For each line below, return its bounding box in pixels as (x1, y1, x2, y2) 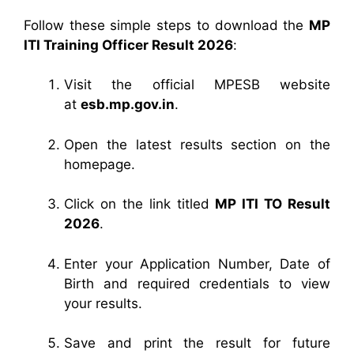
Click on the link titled (64, 196, 216, 212)
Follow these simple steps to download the (24, 17, 309, 33)
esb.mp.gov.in (81, 96, 175, 112)
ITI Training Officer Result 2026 (24, 36, 233, 53)
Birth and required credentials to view (64, 275, 330, 292)
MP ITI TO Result (215, 196, 330, 212)
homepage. (64, 156, 135, 172)
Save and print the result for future (64, 335, 330, 351)
